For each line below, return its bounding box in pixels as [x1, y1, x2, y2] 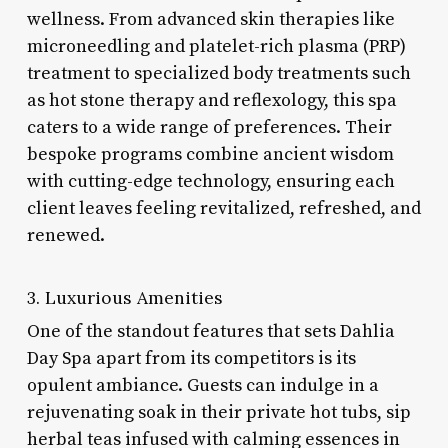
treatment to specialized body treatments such [26, 61, 411, 85]
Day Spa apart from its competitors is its [26, 346, 356, 370]
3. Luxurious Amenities [26, 285, 223, 309]
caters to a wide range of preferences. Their [26, 115, 392, 139]
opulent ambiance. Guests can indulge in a [26, 373, 379, 397]
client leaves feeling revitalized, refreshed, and [26, 196, 421, 220]
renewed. [26, 223, 105, 247]
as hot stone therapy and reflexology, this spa [26, 88, 397, 112]
